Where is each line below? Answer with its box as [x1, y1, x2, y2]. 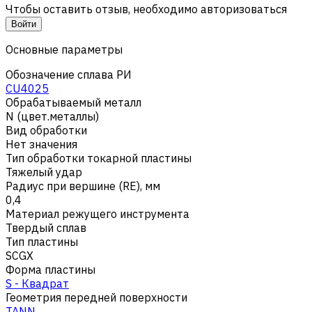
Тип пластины [6, 234, 78, 249]
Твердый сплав [6, 220, 86, 235]
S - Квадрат [6, 276, 69, 290]
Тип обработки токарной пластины [6, 150, 192, 165]
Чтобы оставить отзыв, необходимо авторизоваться [6, 1, 287, 16]
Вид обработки [6, 123, 87, 137]
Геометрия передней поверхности [6, 290, 187, 304]
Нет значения [6, 136, 77, 151]
